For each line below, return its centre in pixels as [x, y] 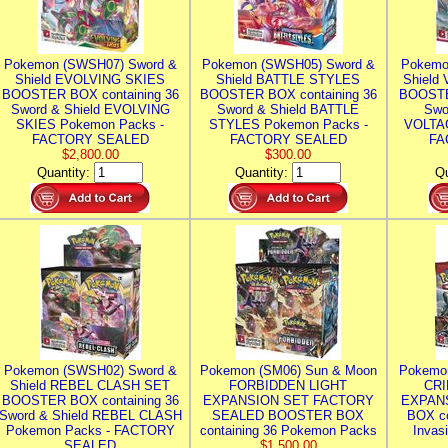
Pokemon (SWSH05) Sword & [288, 64]
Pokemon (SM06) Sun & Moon [288, 370]
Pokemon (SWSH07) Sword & [90, 64]
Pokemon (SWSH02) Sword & [90, 370]
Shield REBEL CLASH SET [90, 385]
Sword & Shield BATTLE [288, 109]
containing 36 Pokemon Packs [288, 430]
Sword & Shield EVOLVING [90, 109]
